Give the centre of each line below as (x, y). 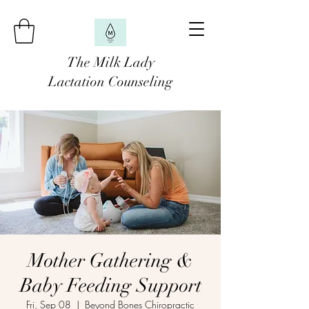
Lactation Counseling (110, 82)
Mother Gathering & (110, 261)
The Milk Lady (110, 62)
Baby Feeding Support (110, 286)
